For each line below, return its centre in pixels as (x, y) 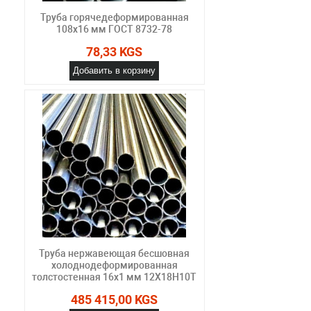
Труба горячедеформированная (114, 17)
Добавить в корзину (115, 70)
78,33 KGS (115, 51)
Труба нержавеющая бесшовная (115, 253)
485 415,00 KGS (115, 299)
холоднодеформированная (114, 265)
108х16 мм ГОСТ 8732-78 (115, 29)
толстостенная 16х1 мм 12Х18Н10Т (115, 277)
